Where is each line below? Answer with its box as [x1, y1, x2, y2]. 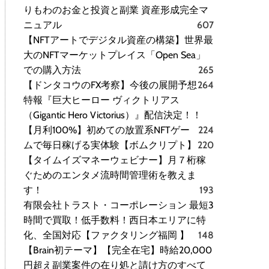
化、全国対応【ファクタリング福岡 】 [23, 229, 189, 241]
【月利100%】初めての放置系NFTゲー [23, 124, 190, 136]
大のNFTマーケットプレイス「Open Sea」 [23, 49, 205, 61]
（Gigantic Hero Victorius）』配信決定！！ [23, 109, 202, 121]
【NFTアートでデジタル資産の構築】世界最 [23, 34, 213, 46]
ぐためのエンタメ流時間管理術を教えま [23, 169, 196, 181]
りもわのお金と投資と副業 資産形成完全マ [23, 4, 208, 16]
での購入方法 [23, 64, 81, 76]
